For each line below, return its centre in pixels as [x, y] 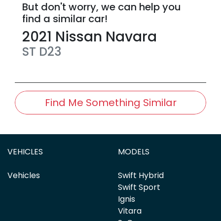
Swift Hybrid [141, 176]
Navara [131, 37]
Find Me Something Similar [110, 103]
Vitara [130, 211]
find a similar [55, 19]
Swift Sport [139, 187]
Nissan [79, 37]
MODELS [134, 152]
